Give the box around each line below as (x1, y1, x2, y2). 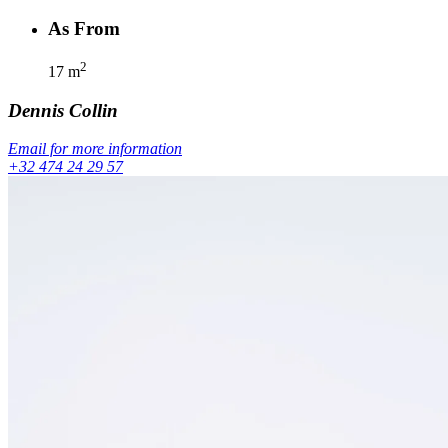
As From (48, 17, 120, 39)
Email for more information (8, 140, 182, 158)
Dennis (8, 99, 64, 121)
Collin (69, 99, 118, 121)
